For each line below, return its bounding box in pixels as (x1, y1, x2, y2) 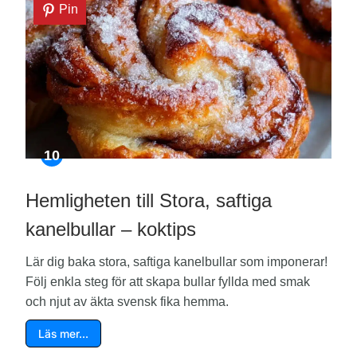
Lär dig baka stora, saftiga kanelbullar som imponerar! (25, 255, 328, 269)
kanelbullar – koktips (25, 218, 196, 241)
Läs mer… (38, 327, 88, 341)
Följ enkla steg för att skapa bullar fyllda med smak (25, 275, 310, 289)
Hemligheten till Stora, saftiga (25, 190, 272, 212)
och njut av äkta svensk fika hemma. (25, 295, 229, 309)
